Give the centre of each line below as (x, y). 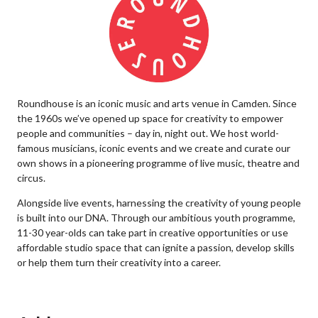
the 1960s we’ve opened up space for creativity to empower (150, 118)
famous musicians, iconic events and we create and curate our (154, 148)
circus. (31, 178)
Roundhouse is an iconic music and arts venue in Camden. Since (157, 103)
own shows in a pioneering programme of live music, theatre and (158, 163)
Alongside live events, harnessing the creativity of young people (159, 203)
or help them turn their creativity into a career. (119, 262)
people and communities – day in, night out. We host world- (148, 133)
